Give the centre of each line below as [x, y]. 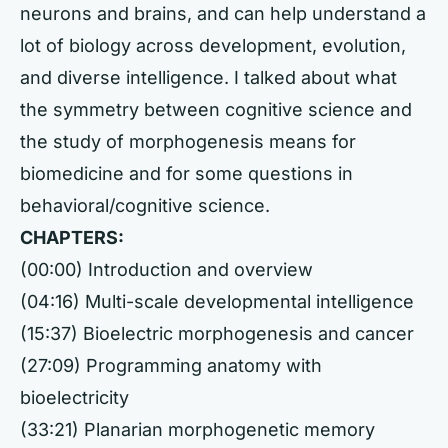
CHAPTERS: [72, 237]
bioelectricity [74, 397]
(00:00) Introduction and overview [166, 269]
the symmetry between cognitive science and [216, 109]
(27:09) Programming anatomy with [171, 365]
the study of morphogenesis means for [188, 141]
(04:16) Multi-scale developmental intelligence [217, 301]
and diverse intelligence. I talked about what [208, 77]
